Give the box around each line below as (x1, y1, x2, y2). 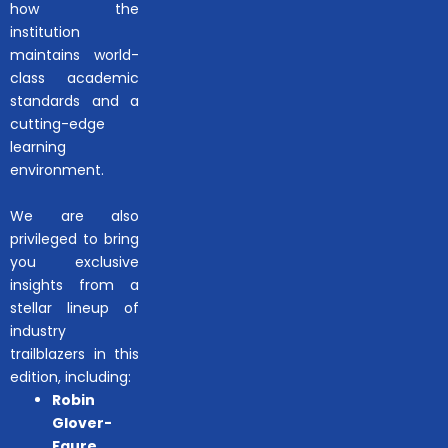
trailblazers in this (10, 344, 140, 365)
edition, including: (10, 367, 131, 388)
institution (10, 22, 80, 43)
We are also (10, 206, 140, 227)
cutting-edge (10, 114, 105, 135)
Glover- (52, 413, 112, 434)
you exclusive (10, 252, 140, 273)
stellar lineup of (10, 298, 140, 319)
